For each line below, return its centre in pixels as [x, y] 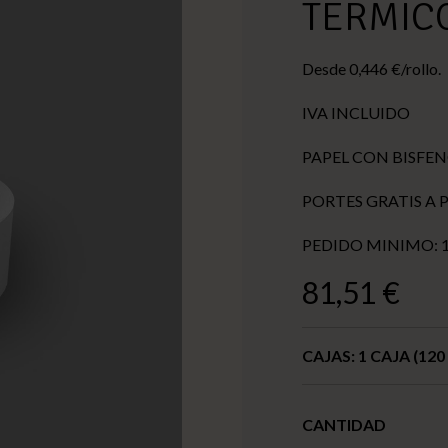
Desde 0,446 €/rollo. [371, 69]
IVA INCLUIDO [356, 113]
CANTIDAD [344, 425]
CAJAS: [330, 356]
